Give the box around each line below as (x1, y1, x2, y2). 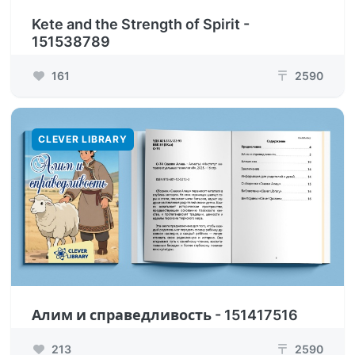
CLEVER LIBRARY (38, 133, 128, 145)
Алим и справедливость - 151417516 (32, 307, 298, 323)
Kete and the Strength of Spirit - (32, 16, 250, 32)
